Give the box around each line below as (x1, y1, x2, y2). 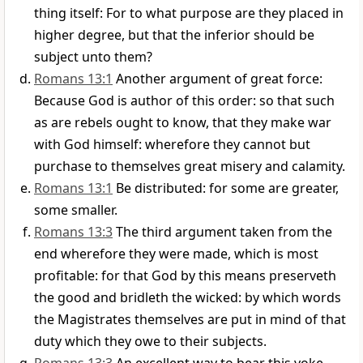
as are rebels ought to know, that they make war (34, 113, 331, 132)
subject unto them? (34, 48, 152, 66)
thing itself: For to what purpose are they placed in (34, 4, 344, 23)
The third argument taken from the (116, 223, 332, 241)
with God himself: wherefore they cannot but (34, 135, 310, 154)
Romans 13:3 (34, 223, 113, 241)
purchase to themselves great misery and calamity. (34, 157, 345, 176)
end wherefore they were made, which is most (34, 245, 318, 263)
